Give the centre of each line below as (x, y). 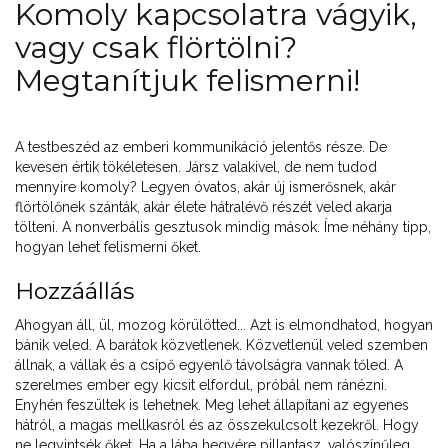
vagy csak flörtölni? (156, 47)
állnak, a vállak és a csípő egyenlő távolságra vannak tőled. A (209, 364)
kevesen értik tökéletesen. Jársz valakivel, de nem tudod (196, 166)
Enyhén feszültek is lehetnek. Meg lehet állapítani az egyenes (212, 404)
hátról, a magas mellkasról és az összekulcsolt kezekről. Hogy (217, 424)
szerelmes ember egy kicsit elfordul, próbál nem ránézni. (201, 384)
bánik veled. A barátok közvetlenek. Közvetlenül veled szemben (221, 344)
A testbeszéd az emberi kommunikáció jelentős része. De (201, 146)
